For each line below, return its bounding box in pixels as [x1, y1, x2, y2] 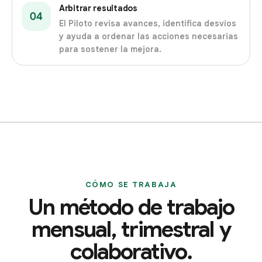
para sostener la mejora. [59, 44, 161, 55]
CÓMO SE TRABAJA [85, 180, 177, 190]
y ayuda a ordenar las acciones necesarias [59, 31, 238, 42]
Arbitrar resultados [59, 3, 137, 14]
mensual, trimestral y [32, 216, 230, 244]
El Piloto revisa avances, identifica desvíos [59, 18, 236, 29]
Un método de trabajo [27, 194, 235, 222]
